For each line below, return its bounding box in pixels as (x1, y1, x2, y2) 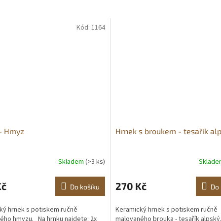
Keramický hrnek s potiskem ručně (115, 204, 218, 215)
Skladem (58, 157, 85, 167)
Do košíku (70, 182, 100, 191)
